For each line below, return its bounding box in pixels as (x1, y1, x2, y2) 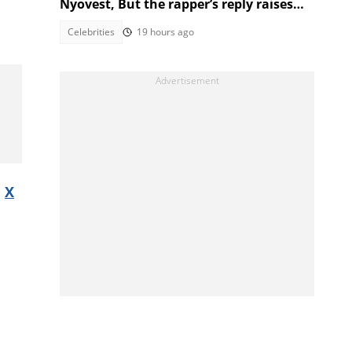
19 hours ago (137, 25, 194, 38)
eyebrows (60, 14, 119, 31)
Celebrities (68, 25, 115, 38)
